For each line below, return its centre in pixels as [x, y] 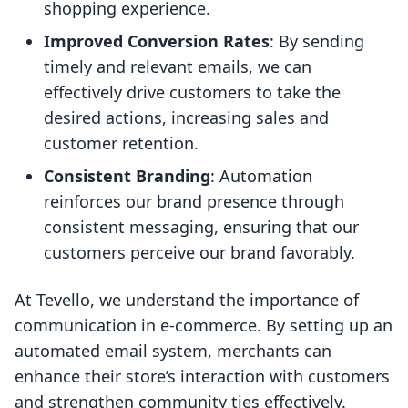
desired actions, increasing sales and [186, 118]
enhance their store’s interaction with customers [202, 377]
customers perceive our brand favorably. [199, 253]
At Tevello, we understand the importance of [187, 300]
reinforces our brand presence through [194, 202]
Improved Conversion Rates [157, 41]
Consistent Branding [127, 176]
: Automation [261, 176]
